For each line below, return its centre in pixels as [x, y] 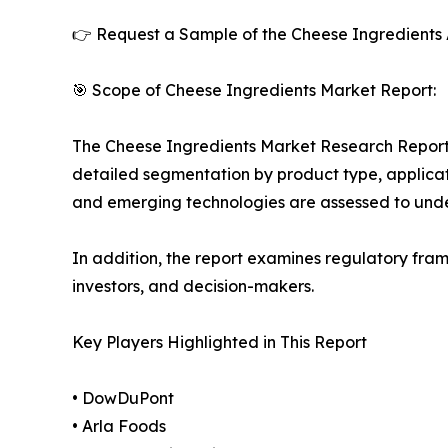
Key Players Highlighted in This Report [219, 342]
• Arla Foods [119, 426]
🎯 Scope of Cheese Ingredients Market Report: [254, 90]
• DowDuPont [123, 398]
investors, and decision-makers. [193, 286]
